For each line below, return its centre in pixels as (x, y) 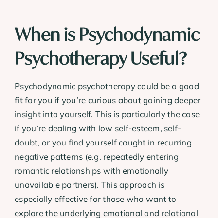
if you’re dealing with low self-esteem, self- (98, 128)
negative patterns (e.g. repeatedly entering (97, 157)
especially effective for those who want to (96, 199)
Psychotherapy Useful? (101, 58)
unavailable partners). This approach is (90, 185)
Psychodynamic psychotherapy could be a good (107, 86)
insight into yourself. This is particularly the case (107, 114)
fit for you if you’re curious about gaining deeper (108, 100)
